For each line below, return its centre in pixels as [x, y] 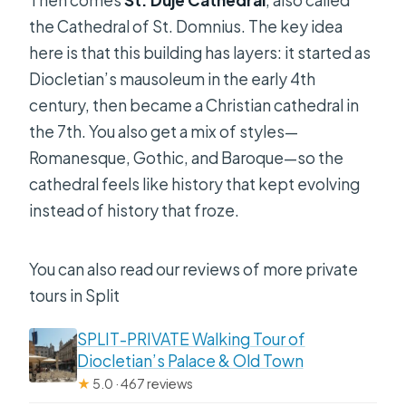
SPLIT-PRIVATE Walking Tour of [191, 339]
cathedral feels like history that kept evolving [195, 184]
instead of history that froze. [135, 211]
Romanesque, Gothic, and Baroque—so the [187, 158]
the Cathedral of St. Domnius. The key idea [186, 27]
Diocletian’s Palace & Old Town [190, 361]
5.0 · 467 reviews [141, 384]
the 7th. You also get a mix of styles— [164, 132]
